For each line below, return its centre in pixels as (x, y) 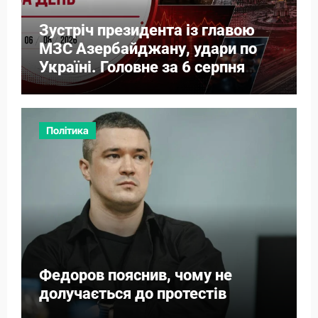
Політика (67, 131)
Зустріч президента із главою (147, 30)
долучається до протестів (132, 294)
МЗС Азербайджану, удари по (148, 48)
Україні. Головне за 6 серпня (142, 67)
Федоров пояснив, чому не (135, 275)
